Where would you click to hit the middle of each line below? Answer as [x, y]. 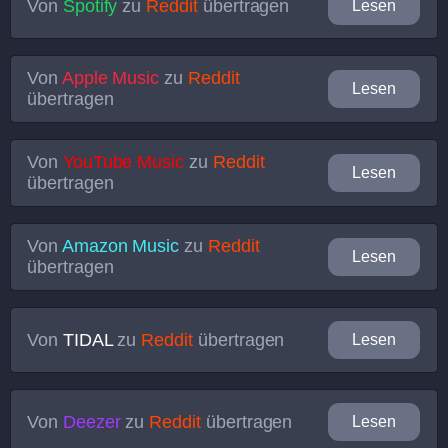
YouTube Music [123, 162]
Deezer [91, 421]
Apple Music [110, 78]
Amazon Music [120, 246]
